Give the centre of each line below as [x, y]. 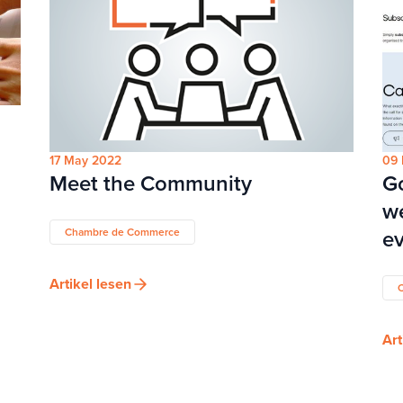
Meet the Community [151, 184]
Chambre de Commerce [123, 233]
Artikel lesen [91, 284]
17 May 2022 [86, 161]
